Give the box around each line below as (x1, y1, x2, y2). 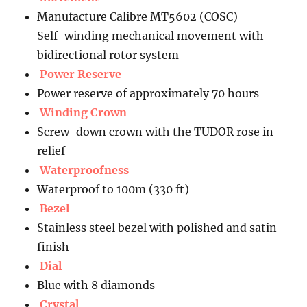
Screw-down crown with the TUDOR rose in (37, 124, 274, 138)
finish (37, 239, 70, 254)
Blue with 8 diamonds (37, 278, 156, 292)
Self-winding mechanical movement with (37, 28, 265, 42)
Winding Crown (40, 105, 127, 119)
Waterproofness (40, 162, 130, 177)
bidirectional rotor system (37, 47, 180, 62)
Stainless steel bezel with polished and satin (37, 220, 278, 234)
